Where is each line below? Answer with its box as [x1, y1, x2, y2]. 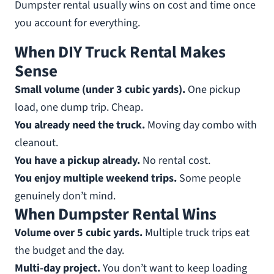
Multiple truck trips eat [143, 225, 250, 240]
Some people [177, 171, 241, 186]
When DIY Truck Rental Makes [15, 40, 226, 64]
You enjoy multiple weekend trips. [15, 171, 177, 186]
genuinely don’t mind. [15, 188, 116, 204]
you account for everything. [15, 15, 140, 31]
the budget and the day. [15, 243, 124, 258]
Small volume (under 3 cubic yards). [15, 82, 185, 97]
